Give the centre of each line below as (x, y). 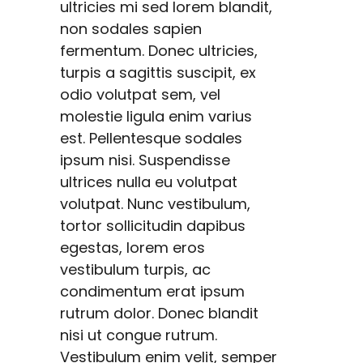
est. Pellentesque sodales (151, 138)
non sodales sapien (131, 29)
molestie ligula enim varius (156, 116)
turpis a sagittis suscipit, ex (158, 73)
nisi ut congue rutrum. (139, 335)
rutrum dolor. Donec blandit (159, 313)
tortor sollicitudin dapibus (153, 226)
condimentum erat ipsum (152, 291)
